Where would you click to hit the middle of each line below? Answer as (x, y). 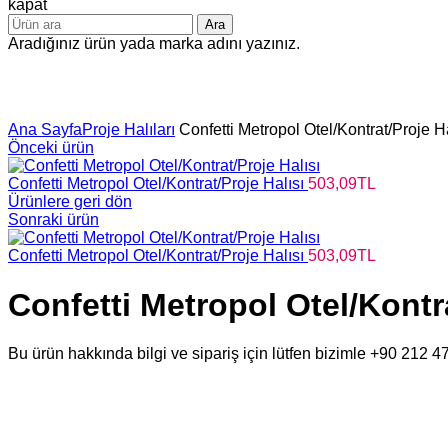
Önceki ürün (51, 148)
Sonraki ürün (53, 220)
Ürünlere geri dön (70, 202)
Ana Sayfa (45, 130)
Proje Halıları (128, 130)
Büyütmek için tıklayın (85, 112)
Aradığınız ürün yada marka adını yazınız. (154, 44)
